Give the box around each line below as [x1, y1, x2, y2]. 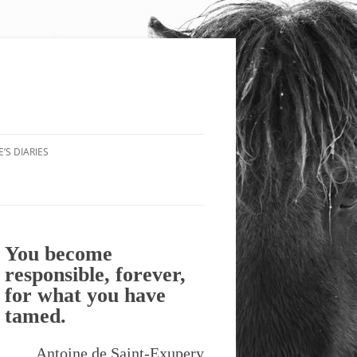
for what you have [5, 284, 166, 307]
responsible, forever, [5, 263, 186, 286]
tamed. [5, 304, 66, 328]
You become [5, 242, 112, 265]
